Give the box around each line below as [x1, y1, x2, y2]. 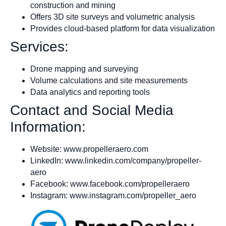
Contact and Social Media [10, 102, 174, 118]
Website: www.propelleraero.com [30, 144, 148, 153]
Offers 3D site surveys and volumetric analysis [30, 12, 195, 21]
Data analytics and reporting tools [30, 87, 150, 96]
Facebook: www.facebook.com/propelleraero [30, 179, 190, 188]
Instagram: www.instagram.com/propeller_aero [30, 191, 196, 200]
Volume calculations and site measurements [30, 76, 188, 85]
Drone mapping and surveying [30, 64, 138, 73]
